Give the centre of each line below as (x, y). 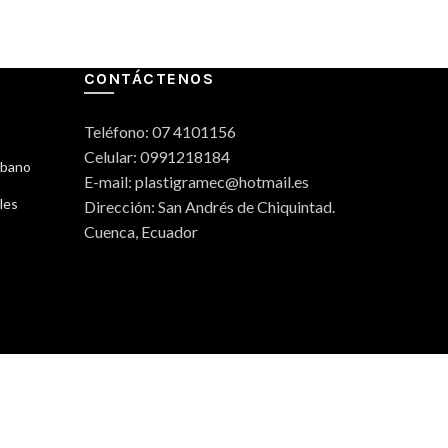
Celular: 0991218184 (156, 157)
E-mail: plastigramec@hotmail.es (196, 182)
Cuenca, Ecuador (140, 232)
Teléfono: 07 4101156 (159, 132)
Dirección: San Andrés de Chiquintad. (209, 207)
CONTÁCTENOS (148, 79)
